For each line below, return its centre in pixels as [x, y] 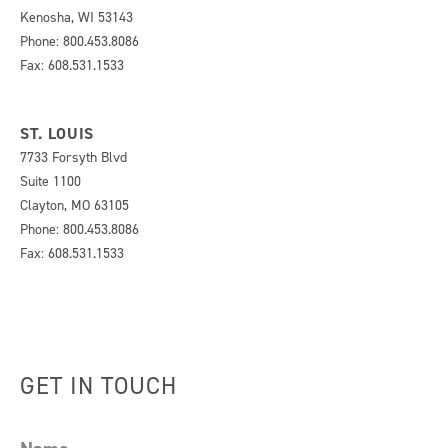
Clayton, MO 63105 [74, 205]
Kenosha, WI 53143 [76, 17]
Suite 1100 [50, 181]
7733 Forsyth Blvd [73, 157]
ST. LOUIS [57, 133]
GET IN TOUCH [99, 386]
